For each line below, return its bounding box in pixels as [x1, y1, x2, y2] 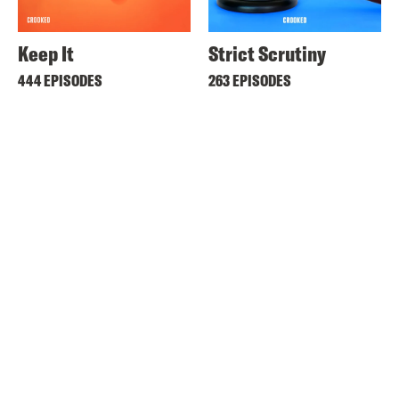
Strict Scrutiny [208, 40, 326, 67]
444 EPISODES [18, 70, 102, 91]
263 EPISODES [208, 70, 291, 91]
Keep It [18, 40, 74, 67]
